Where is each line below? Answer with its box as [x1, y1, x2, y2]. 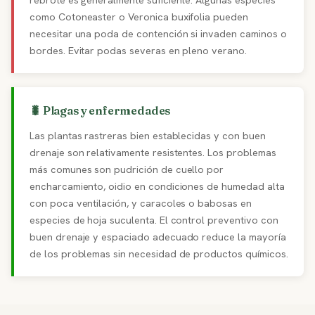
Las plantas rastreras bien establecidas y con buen [30, 129, 266, 142]
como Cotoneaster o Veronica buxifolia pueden [30, 11, 248, 23]
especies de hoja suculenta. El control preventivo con [30, 214, 278, 226]
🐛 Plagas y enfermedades [30, 103, 171, 117]
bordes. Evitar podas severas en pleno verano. [30, 44, 247, 57]
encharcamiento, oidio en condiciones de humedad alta [30, 180, 285, 193]
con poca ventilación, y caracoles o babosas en [30, 197, 252, 210]
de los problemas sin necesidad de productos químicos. [30, 247, 288, 260]
